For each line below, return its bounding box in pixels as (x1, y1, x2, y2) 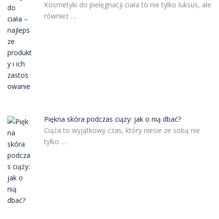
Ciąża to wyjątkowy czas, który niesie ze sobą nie (44, 126, 200, 135)
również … (44, 11, 76, 21)
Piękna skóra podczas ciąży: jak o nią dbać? (44, 114, 181, 124)
